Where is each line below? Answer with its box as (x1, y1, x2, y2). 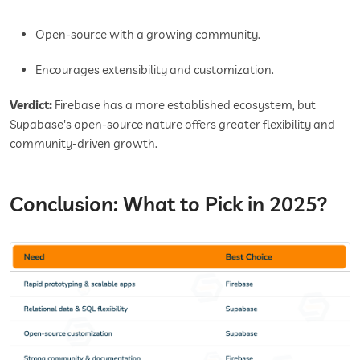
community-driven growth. (10, 135, 157, 151)
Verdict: (10, 96, 52, 112)
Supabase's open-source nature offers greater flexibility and (10, 116, 335, 132)
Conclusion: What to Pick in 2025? (10, 190, 328, 216)
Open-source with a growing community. (35, 26, 260, 42)
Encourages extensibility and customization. (35, 61, 274, 77)
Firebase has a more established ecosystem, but (52, 96, 316, 112)
